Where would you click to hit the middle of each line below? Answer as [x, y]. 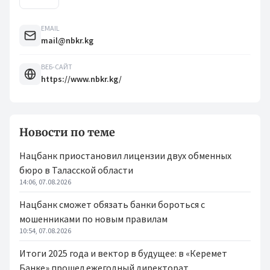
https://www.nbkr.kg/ [81, 79]
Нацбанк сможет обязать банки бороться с [112, 204]
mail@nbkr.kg [67, 40]
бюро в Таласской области [76, 170]
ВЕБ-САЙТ [57, 67]
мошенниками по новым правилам [93, 219]
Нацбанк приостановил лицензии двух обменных [125, 155]
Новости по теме [67, 132]
